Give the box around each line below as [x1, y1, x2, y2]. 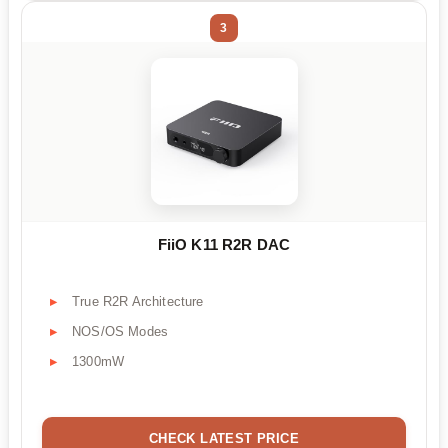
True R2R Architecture [72, 294, 204, 310]
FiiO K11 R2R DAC [157, 235, 291, 253]
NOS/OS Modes [72, 324, 169, 340]
